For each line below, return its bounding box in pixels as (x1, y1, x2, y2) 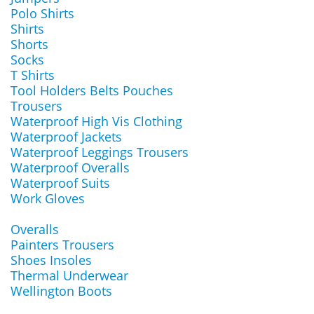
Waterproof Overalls (11, 159, 130, 176)
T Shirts (11, 67, 55, 83)
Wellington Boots (11, 282, 112, 299)
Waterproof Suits (11, 175, 110, 191)
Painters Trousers (11, 236, 114, 253)
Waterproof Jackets (11, 128, 122, 145)
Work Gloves (11, 190, 85, 207)
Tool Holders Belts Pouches (11, 82, 173, 99)
